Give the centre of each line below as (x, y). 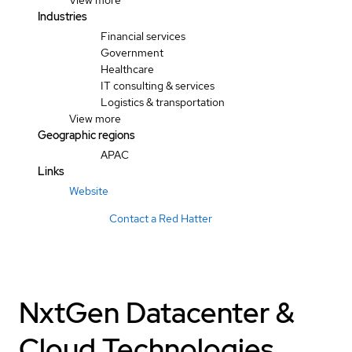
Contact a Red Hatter (160, 218)
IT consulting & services (158, 86)
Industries (62, 16)
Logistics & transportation (163, 102)
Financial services (143, 36)
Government (132, 53)
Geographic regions (86, 135)
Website (89, 191)
